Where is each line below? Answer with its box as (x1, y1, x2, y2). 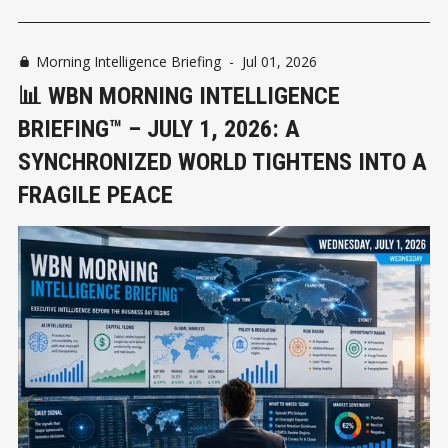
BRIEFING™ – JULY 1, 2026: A (18, 114, 300, 143)
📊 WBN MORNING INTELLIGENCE (18, 81, 340, 110)
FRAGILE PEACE (18, 180, 173, 209)
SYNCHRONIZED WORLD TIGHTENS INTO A (18, 147, 427, 176)
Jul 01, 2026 (242, 51, 317, 71)
